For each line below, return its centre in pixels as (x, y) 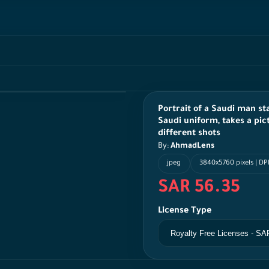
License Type (185, 212)
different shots (189, 134)
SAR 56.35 (199, 189)
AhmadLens (192, 147)
